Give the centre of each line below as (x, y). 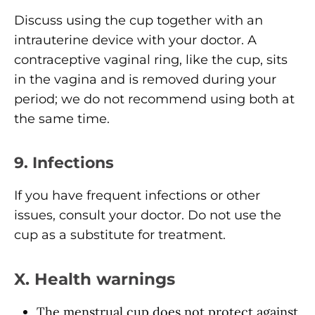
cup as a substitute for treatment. (120, 234)
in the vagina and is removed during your (145, 79)
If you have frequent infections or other (137, 195)
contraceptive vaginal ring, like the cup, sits (151, 59)
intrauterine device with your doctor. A (135, 40)
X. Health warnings (95, 278)
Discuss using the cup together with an (139, 20)
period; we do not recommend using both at (154, 99)
